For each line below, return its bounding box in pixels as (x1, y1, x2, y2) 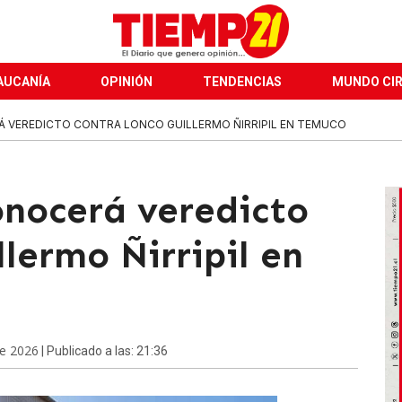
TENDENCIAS (203, 74, 282, 89)
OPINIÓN (100, 74, 153, 89)
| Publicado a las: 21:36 (39, 344, 168, 358)
